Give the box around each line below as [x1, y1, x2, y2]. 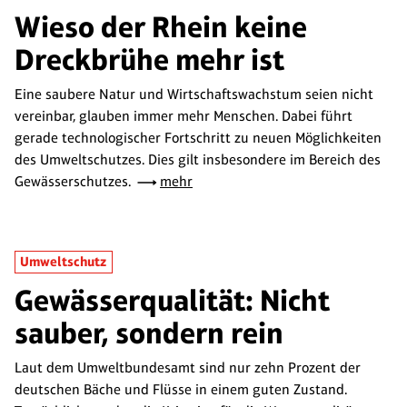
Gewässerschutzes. [15, 173, 134, 190]
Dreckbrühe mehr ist [15, 42, 284, 77]
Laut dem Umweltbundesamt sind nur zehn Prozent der [15, 359, 361, 376]
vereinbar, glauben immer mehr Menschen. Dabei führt [15, 107, 352, 124]
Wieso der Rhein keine [15, 9, 307, 45]
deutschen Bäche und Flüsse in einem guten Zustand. [15, 381, 347, 398]
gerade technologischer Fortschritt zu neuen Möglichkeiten [15, 129, 382, 146]
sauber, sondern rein [15, 315, 283, 351]
